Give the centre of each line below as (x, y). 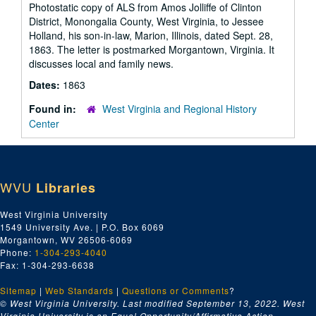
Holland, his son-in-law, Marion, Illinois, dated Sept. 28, (151, 35)
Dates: (46, 85)
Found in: (54, 109)
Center (44, 123)
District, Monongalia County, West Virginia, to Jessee (146, 21)
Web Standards (79, 290)
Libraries (66, 188)
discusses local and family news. (101, 63)
